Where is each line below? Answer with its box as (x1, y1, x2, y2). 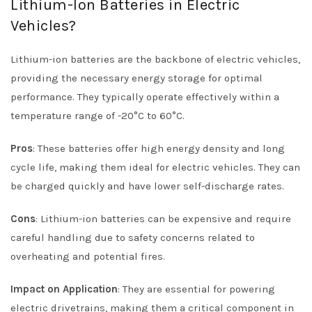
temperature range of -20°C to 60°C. (10, 109, 185, 122)
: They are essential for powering (118, 283, 275, 295)
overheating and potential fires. (10, 250, 165, 263)
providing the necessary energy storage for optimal (10, 72, 263, 84)
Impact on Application (10, 283, 118, 295)
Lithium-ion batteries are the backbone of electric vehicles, (10, 53, 300, 65)
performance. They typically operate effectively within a (10, 91, 279, 103)
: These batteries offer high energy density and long (33, 142, 285, 155)
